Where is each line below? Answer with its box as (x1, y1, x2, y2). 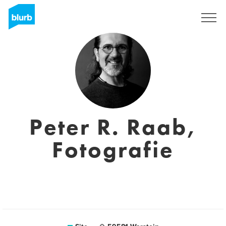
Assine (162, 14, 181, 22)
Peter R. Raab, (29, 112, 197, 142)
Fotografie (52, 135, 174, 164)
